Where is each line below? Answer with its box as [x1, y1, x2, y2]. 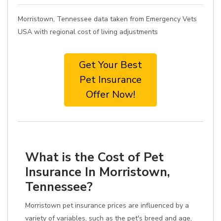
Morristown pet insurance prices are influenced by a [25, 201, 189, 210]
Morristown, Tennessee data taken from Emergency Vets [18, 14, 197, 24]
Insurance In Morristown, [25, 163, 170, 181]
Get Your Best [79, 58, 142, 72]
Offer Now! [86, 88, 135, 101]
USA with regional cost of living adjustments [18, 27, 158, 37]
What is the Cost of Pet [25, 148, 164, 166]
